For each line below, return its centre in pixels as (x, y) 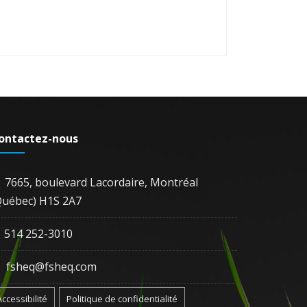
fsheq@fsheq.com (51, 266)
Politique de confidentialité (122, 298)
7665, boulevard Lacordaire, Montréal (101, 182)
